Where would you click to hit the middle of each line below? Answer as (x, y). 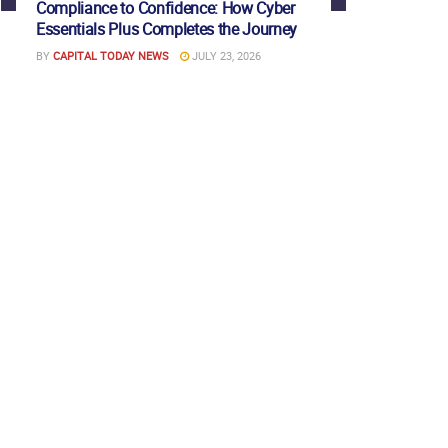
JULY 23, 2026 (225, 56)
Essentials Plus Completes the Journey (167, 29)
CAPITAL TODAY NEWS (111, 56)
